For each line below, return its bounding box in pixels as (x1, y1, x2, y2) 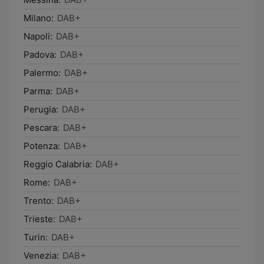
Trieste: (24, 213, 55, 225)
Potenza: (24, 140, 60, 151)
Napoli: (24, 31, 52, 42)
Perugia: (24, 104, 58, 115)
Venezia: (24, 250, 59, 261)
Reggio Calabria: (24, 159, 92, 170)
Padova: (24, 49, 57, 60)
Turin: (24, 232, 48, 243)
